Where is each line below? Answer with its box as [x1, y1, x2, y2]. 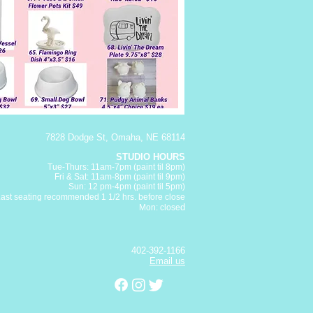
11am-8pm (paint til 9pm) [89, 172, 185, 182]
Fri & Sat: [54, 172, 89, 182]
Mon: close [139, 203, 180, 212]
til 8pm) [157, 162, 185, 172]
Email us [150, 256, 185, 266]
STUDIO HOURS [113, 152, 185, 162]
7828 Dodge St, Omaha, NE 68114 [45, 132, 185, 143]
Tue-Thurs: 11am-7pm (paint [48, 162, 157, 172]
